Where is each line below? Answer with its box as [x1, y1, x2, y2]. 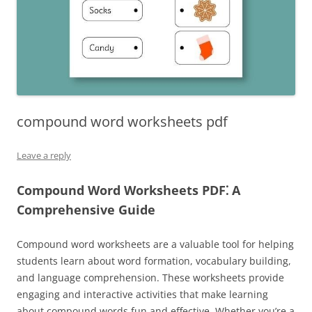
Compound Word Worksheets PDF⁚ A [17, 182, 240, 198]
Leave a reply [17, 149, 71, 162]
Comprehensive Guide [17, 201, 155, 218]
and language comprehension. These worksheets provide [17, 271, 284, 284]
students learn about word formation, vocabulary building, [17, 254, 291, 267]
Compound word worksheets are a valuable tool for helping [17, 237, 294, 251]
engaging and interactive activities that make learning [17, 288, 268, 301]
